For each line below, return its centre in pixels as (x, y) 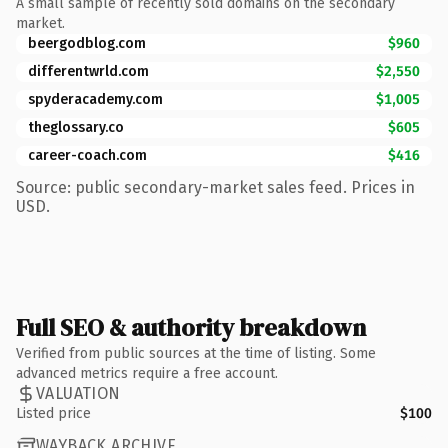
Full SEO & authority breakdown (191, 327)
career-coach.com (87, 155)
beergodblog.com (87, 43)
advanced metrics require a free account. (147, 373)
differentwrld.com (88, 71)
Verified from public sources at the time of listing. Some (196, 353)
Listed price (53, 413)
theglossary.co (76, 127)
